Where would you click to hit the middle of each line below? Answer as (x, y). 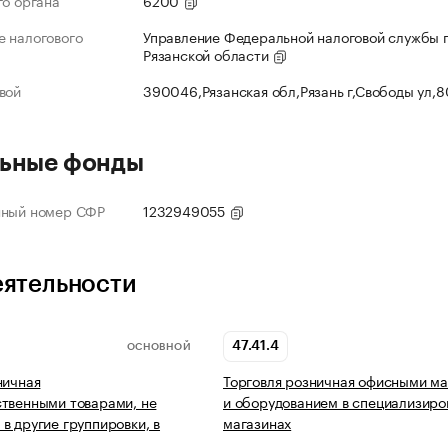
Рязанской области (208, 54)
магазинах (257, 422)
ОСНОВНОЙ (158, 346)
